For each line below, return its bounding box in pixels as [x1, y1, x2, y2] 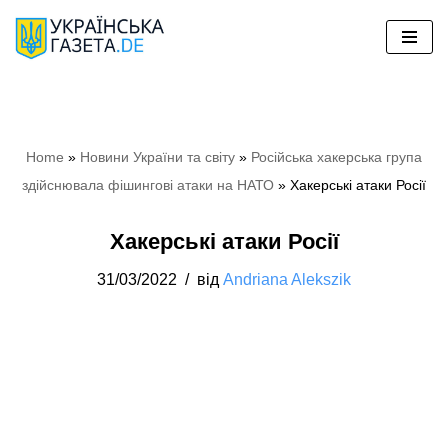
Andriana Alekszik [223, 269, 351, 288]
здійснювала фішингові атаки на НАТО [22, 176, 274, 193]
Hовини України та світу [80, 148, 235, 165]
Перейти [15, 46, 86, 66]
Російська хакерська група [251, 148, 422, 165]
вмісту [15, 102, 67, 122]
